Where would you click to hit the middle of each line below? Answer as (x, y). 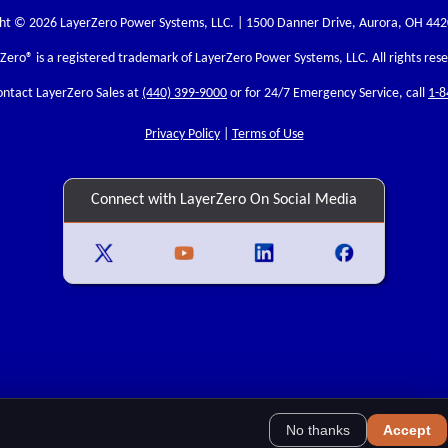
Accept (407, 430)
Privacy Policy (182, 134)
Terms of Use (267, 134)
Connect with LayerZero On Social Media (224, 199)
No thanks (318, 430)
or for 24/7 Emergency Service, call (327, 93)
